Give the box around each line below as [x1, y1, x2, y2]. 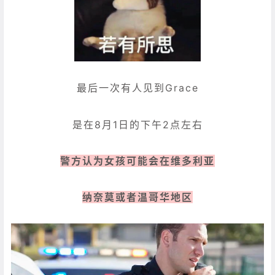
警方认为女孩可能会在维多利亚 [60, 154, 215, 167]
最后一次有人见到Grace [76, 82, 199, 95]
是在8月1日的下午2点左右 [72, 118, 203, 131]
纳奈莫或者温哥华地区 [82, 190, 193, 203]
